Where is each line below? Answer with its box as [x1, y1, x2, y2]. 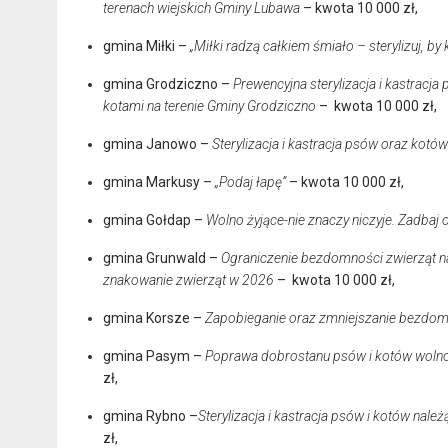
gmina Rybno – [103, 407, 198, 424]
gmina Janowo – [103, 135, 212, 152]
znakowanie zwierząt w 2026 [103, 271, 274, 288]
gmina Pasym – [103, 347, 205, 364]
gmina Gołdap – [103, 211, 206, 228]
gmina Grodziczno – [103, 75, 233, 92]
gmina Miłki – [103, 37, 190, 54]
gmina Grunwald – [103, 249, 221, 266]
